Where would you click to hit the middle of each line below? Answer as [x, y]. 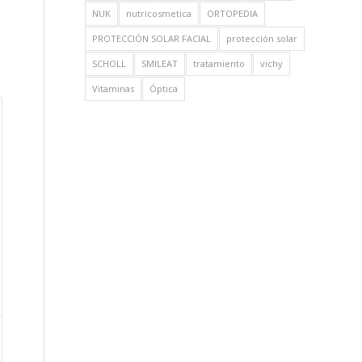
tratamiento [219, 63]
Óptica [164, 88]
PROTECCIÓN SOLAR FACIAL [152, 38]
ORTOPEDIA [233, 13]
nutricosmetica [159, 13]
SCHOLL [109, 63]
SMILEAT [160, 63]
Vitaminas [114, 88]
